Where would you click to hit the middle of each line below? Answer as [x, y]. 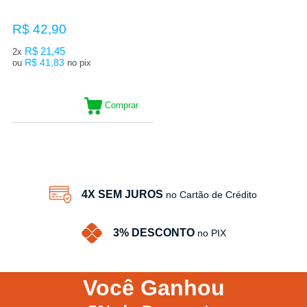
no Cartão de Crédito [212, 194]
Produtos [157, 130]
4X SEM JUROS [123, 194]
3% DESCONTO [153, 232]
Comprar [121, 105]
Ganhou [182, 287]
